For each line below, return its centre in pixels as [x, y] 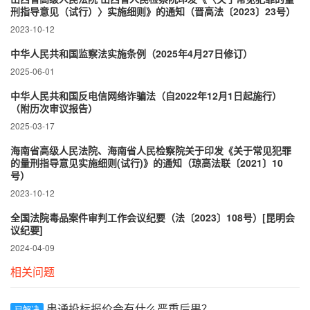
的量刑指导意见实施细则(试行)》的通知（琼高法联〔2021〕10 [147, 162]
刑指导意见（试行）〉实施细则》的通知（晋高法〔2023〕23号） [153, 11]
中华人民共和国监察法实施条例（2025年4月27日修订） [131, 53]
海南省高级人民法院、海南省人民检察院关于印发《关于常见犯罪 [151, 150]
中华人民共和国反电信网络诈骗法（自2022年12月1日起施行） [146, 95]
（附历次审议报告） [54, 108]
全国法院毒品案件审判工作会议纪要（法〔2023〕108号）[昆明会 [153, 217]
